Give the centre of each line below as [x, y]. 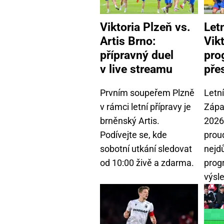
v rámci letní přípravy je [145, 106]
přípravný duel [137, 55]
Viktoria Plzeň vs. [145, 27]
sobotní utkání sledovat [146, 148]
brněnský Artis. [130, 120]
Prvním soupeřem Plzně [147, 92]
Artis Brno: [128, 41]
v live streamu [136, 69]
